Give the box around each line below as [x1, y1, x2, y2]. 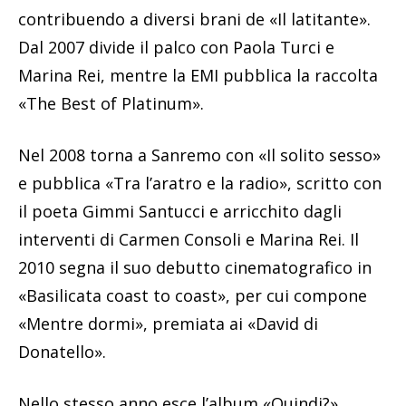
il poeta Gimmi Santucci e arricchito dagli [18, 200, 342, 223]
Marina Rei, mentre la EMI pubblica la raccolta [18, 64, 378, 87]
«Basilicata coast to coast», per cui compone [18, 285, 367, 307]
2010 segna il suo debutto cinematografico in [18, 256, 372, 279]
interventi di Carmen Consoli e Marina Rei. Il [18, 228, 359, 251]
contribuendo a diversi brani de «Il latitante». [18, 8, 371, 31]
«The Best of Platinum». [18, 92, 204, 115]
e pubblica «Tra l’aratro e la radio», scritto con [18, 172, 382, 195]
